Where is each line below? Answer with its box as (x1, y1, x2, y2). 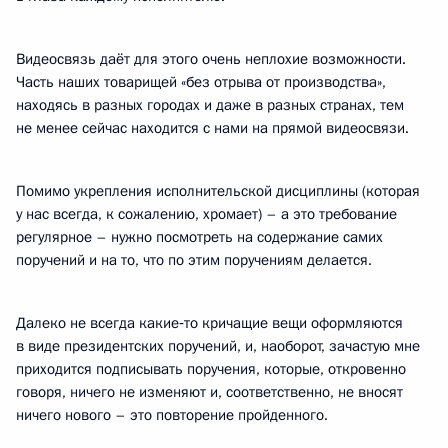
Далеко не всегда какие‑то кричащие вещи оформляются (16, 313, 403, 333)
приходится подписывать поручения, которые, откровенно (16, 359, 406, 379)
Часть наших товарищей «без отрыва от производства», (16, 72, 386, 92)
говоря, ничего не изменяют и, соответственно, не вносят (16, 382, 403, 402)
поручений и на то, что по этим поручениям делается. (16, 250, 372, 270)
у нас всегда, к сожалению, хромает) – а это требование (16, 204, 397, 224)
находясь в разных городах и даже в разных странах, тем (16, 95, 404, 115)
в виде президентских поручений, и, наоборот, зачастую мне (16, 336, 420, 356)
